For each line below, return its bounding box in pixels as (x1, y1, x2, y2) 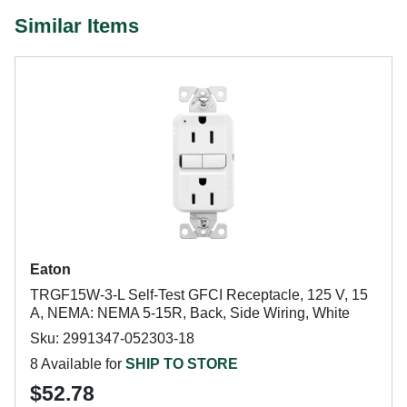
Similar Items (15, 15, 139, 37)
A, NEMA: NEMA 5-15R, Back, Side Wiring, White (30, 305, 350, 321)
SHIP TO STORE (125, 356, 238, 372)
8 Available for (30, 356, 125, 372)
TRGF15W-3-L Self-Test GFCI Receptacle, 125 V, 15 (30, 287, 368, 303)
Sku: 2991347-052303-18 (30, 331, 194, 346)
